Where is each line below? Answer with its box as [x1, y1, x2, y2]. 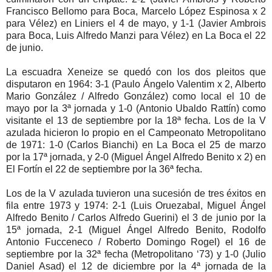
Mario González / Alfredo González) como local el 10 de [6, 91, 266, 102]
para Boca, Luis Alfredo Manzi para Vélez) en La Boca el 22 [6, 30, 266, 41]
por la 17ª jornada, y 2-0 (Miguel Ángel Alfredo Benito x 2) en [6, 152, 266, 163]
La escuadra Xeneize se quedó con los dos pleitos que [6, 67, 266, 78]
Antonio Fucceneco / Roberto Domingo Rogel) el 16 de [6, 237, 266, 248]
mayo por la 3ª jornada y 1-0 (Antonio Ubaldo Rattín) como [6, 103, 266, 114]
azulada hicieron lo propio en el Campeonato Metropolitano [6, 127, 266, 138]
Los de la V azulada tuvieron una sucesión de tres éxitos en [6, 188, 266, 199]
